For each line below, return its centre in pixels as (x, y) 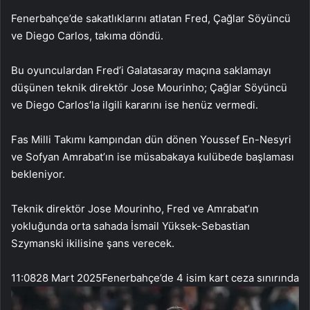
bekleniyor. (38, 174)
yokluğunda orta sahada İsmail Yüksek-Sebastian (130, 226)
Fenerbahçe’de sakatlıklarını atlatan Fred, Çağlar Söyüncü (151, 18)
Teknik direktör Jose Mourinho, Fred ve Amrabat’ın (135, 208)
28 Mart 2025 (69, 277)
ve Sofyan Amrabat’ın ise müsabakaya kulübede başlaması (153, 156)
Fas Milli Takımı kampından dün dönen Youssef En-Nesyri (151, 139)
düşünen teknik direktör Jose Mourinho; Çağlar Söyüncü (149, 87)
